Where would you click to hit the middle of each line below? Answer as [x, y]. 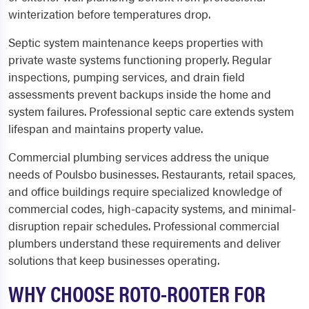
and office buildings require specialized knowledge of [145, 191]
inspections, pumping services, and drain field [127, 77]
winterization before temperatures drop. [109, 14]
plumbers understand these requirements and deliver [144, 243]
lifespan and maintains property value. [106, 128]
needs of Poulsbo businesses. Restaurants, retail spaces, [152, 174]
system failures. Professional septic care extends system [151, 111]
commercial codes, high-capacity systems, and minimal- [152, 208]
